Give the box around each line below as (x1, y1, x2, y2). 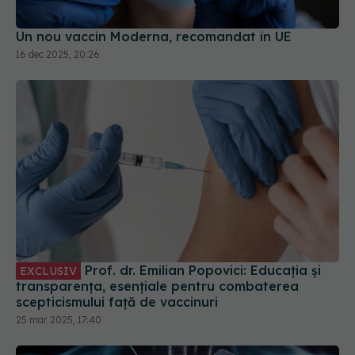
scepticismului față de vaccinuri (16, 246, 218, 263)
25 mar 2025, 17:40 (16, 266, 101, 279)
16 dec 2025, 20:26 (16, 2, 100, 14)
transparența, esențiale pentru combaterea (16, 231, 299, 247)
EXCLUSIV (20, 216, 77, 231)
